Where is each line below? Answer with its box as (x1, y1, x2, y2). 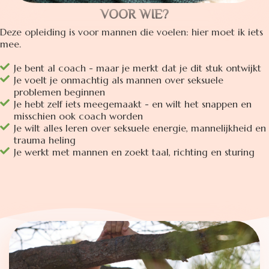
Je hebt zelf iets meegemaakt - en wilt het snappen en (14, 97, 252, 110)
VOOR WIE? (100, 5, 169, 26)
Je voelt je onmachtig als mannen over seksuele (14, 73, 224, 86)
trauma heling (14, 133, 76, 146)
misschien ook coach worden (14, 109, 144, 122)
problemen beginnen (14, 85, 106, 98)
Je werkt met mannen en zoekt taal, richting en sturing (14, 145, 255, 158)
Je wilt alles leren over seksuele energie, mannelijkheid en (14, 121, 267, 134)
